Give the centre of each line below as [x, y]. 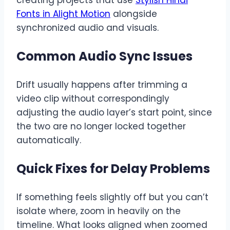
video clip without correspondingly [93, 99]
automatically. [49, 140]
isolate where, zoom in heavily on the [99, 211]
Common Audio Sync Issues [104, 56]
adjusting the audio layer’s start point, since [114, 113]
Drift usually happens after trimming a [102, 85]
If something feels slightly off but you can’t [112, 197]
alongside [134, 14]
